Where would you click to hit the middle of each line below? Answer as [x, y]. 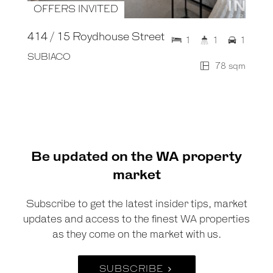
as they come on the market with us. [136, 235]
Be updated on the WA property [136, 158]
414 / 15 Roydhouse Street [96, 37]
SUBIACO [49, 58]
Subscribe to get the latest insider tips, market [136, 205]
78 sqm [229, 67]
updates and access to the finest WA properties [136, 220]
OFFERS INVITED [76, 10]
